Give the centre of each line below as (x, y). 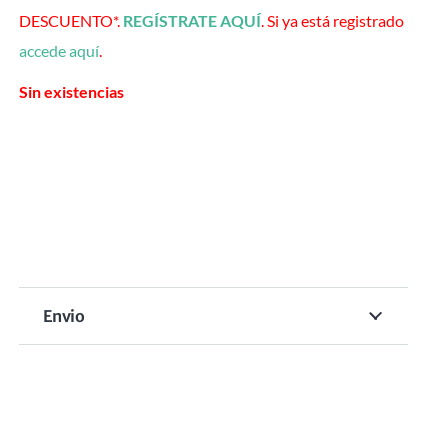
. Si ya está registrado (332, 21)
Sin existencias (71, 92)
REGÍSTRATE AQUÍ (191, 21)
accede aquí (58, 51)
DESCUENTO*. (70, 21)
